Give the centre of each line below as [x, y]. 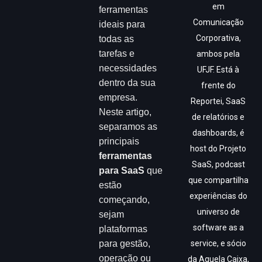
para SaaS [122, 170]
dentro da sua [127, 82]
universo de [218, 212]
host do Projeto [218, 149]
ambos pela [218, 54]
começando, [125, 199]
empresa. [118, 97]
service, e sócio [218, 244]
